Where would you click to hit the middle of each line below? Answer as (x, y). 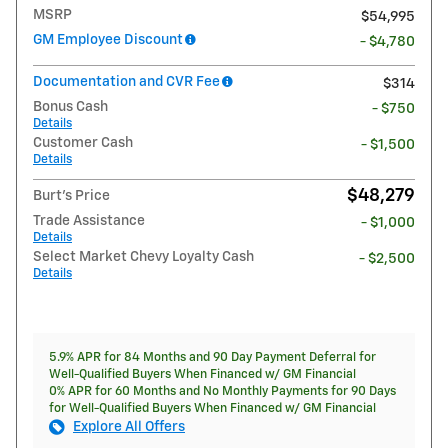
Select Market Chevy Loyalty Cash (143, 256)
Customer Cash (83, 142)
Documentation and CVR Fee (126, 81)
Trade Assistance (89, 220)
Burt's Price (71, 195)
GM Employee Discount (108, 39)
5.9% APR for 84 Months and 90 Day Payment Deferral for (212, 357)
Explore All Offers (129, 426)
